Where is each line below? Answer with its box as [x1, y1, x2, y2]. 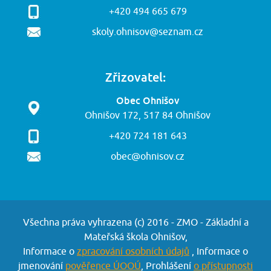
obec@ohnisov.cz [111, 151, 184, 163]
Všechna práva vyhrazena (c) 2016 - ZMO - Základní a [22, 217, 249, 229]
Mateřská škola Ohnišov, [83, 231, 188, 243]
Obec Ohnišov [116, 94, 179, 106]
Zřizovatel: [105, 70, 166, 84]
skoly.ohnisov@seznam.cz [92, 26, 203, 38]
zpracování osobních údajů [77, 246, 189, 258]
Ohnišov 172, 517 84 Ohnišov [85, 109, 211, 122]
